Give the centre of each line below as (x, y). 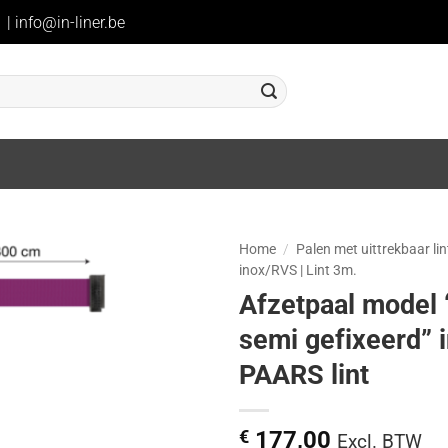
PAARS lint (304, 374)
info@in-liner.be (70, 22)
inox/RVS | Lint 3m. (298, 270)
